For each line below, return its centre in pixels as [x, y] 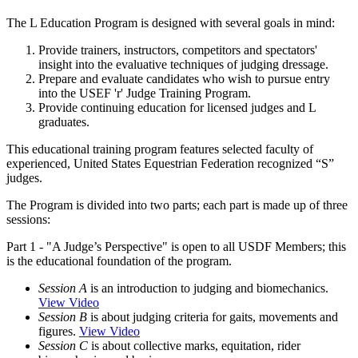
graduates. [64, 122]
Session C [63, 346]
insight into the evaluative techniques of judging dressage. [183, 65]
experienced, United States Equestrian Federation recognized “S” [170, 164]
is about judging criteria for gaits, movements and [213, 317]
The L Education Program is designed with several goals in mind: [171, 23]
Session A [63, 288]
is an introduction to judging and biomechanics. [208, 288]
